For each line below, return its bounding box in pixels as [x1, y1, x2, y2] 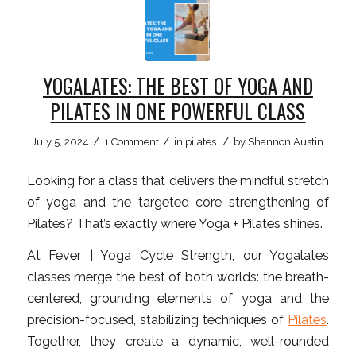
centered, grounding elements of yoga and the [26, 291, 330, 307]
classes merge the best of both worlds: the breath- [26, 269, 330, 285]
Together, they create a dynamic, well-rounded [26, 334, 330, 350]
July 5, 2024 [32, 135, 90, 148]
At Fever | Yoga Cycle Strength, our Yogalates [26, 248, 330, 264]
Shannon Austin [248, 135, 324, 148]
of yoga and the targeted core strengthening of [26, 194, 330, 210]
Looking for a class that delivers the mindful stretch [26, 172, 330, 188]
